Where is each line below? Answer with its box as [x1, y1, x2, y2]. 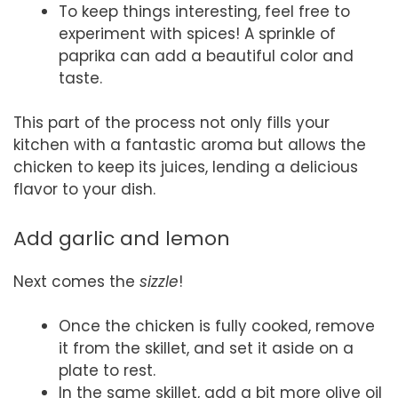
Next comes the [13, 270, 139, 292]
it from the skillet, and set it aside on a [59, 338, 354, 360]
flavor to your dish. [13, 179, 155, 201]
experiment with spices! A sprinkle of [59, 22, 336, 44]
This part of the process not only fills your [13, 112, 330, 134]
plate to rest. [59, 360, 155, 382]
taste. [59, 67, 102, 89]
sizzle [139, 270, 179, 292]
